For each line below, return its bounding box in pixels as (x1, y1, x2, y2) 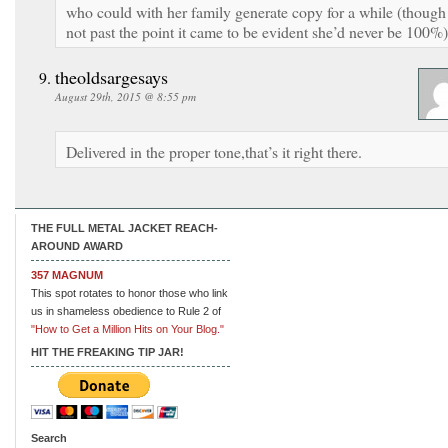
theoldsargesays (55, 64, 168, 89)
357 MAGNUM (31, 268, 103, 281)
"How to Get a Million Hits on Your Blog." (31, 322, 224, 335)
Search (31, 431, 67, 444)
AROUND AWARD (31, 239, 123, 252)
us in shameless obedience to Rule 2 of (31, 304, 221, 317)
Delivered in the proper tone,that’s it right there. (66, 140, 362, 162)
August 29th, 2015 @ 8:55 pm (55, 88, 196, 104)
